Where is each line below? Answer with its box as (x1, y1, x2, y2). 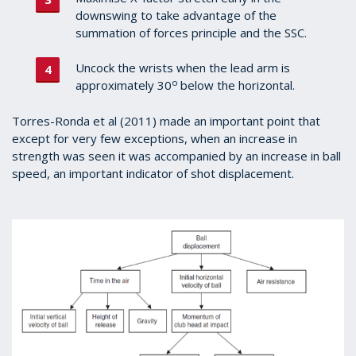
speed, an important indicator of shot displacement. (12, 164, 294, 181)
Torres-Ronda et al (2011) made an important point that (12, 112, 320, 129)
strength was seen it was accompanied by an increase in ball (12, 147, 341, 164)
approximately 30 (75, 77, 172, 94)
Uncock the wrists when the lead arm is (75, 60, 290, 76)
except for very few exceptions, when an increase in (12, 130, 297, 146)
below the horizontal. (180, 77, 295, 94)
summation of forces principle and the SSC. (75, 24, 307, 41)
